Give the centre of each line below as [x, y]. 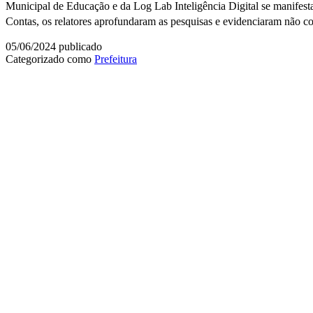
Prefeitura [116, 59]
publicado [79, 46]
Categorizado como [50, 59]
